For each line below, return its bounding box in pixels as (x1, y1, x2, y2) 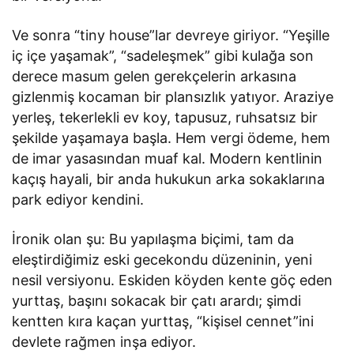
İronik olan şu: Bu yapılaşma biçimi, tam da (12, 230, 295, 247)
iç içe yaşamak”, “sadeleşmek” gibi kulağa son (12, 47, 314, 64)
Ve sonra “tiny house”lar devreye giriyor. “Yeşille (12, 26, 330, 43)
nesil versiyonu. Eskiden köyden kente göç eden (12, 271, 333, 288)
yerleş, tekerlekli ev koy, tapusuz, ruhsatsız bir (12, 108, 318, 126)
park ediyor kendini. (12, 190, 145, 208)
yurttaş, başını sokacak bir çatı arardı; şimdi (12, 292, 302, 309)
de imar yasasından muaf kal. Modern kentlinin (12, 149, 323, 167)
